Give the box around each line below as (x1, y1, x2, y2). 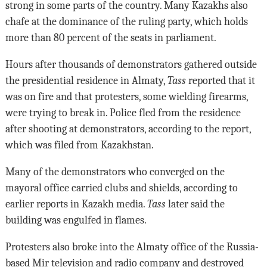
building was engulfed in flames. (5, 214, 147, 226)
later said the (165, 198, 225, 210)
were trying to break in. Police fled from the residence (5, 107, 241, 119)
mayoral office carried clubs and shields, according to (5, 182, 238, 194)
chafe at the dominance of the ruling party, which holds (5, 15, 248, 28)
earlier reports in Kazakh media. (5, 198, 147, 210)
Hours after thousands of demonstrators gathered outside (5, 58, 257, 71)
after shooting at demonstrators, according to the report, (5, 123, 251, 135)
